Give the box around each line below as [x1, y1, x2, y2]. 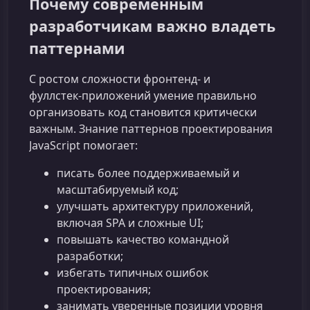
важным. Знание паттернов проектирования [29, 121, 273, 137]
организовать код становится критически [29, 104, 257, 120]
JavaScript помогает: [29, 138, 138, 154]
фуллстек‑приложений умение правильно [29, 88, 257, 104]
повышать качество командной [57, 232, 229, 248]
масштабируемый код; [57, 182, 179, 198]
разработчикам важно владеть [29, 16, 275, 37]
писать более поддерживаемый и [57, 165, 239, 181]
